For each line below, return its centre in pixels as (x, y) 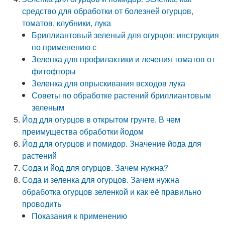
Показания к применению (80, 216)
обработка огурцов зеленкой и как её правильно (112, 192)
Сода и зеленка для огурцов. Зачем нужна (101, 180)
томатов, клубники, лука (67, 23)
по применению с (64, 47)
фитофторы (54, 71)
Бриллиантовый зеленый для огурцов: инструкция (126, 35)
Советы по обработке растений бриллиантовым (122, 95)
